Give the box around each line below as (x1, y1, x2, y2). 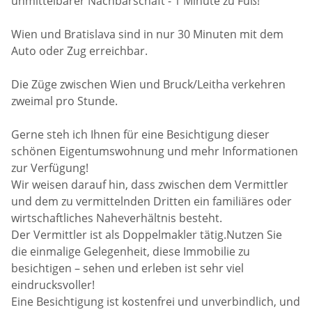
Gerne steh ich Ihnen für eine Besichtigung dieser (11, 126, 270, 142)
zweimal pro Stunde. (11, 93, 118, 109)
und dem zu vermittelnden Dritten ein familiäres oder (11, 193, 292, 209)
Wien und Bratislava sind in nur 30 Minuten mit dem (11, 26, 284, 42)
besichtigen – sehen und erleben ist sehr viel (11, 260, 244, 276)
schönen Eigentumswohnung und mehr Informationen (11, 143, 299, 159)
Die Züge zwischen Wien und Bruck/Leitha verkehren (11, 76, 286, 92)
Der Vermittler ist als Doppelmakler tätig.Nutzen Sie (11, 226, 283, 242)
